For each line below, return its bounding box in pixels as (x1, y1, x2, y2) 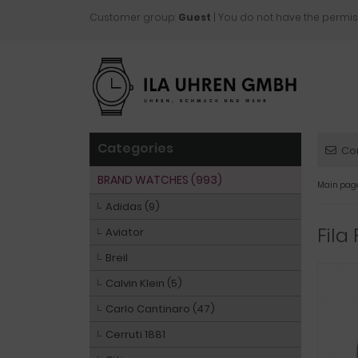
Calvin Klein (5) (105, 276, 182, 291)
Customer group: (89, 10, 178, 24)
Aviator (105, 225, 144, 240)
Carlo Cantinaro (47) (105, 301, 215, 316)
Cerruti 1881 (105, 327, 165, 342)
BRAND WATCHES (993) (97, 172, 222, 188)
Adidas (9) (105, 199, 160, 214)
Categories (97, 139, 173, 157)
